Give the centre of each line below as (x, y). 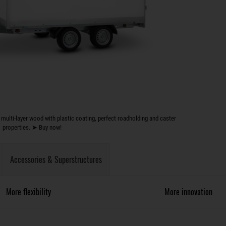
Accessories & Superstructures (56, 159)
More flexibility (28, 192)
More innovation (188, 192)
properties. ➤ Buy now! (32, 127)
